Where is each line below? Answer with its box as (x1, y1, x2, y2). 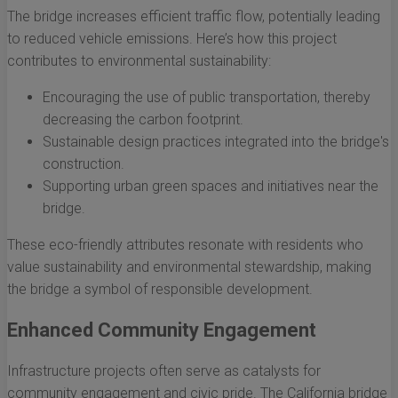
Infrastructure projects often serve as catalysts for (7, 362, 321, 380)
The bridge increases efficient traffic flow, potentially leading (7, 8, 380, 26)
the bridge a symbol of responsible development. (7, 281, 313, 298)
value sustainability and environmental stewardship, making (7, 259, 371, 276)
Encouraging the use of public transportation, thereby (43, 89, 370, 107)
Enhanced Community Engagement (7, 319, 316, 342)
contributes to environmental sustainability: (7, 52, 271, 70)
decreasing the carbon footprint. (43, 111, 243, 129)
